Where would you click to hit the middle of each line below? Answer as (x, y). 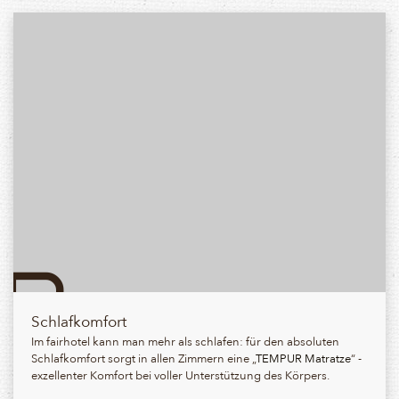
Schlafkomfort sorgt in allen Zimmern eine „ (143, 357)
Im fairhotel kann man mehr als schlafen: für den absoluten (185, 340)
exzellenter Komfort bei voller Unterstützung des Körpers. (180, 374)
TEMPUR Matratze (303, 357)
